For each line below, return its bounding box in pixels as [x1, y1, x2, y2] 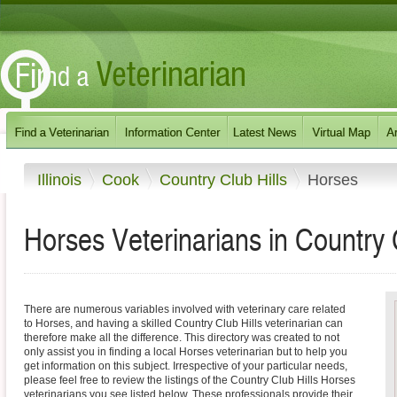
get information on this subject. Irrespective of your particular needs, [24, 360, 347, 373]
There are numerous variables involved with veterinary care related [24, 303, 346, 316]
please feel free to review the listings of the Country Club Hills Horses [24, 374, 355, 387]
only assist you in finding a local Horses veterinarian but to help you [24, 346, 347, 359]
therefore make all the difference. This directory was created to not [24, 331, 339, 345]
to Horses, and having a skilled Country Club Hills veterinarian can [24, 317, 343, 331]
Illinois [37, 170, 86, 189]
